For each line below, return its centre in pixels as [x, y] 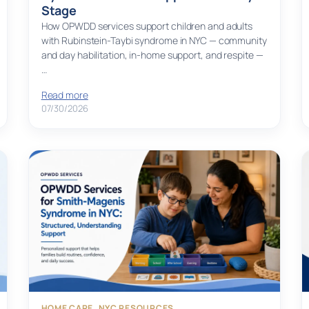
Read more [64, 95]
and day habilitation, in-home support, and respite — [152, 55]
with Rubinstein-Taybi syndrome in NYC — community [154, 41]
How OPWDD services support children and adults [147, 26]
